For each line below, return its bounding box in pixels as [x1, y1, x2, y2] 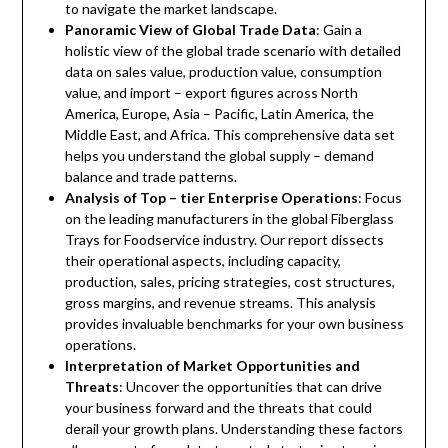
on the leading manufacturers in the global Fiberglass [64, 210, 394, 228]
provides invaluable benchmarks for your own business [64, 315, 404, 333]
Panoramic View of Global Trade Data [64, 21, 316, 39]
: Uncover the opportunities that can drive [118, 378, 382, 396]
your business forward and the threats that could [64, 399, 372, 417]
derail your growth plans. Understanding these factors [64, 420, 403, 438]
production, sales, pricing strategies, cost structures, [64, 273, 395, 291]
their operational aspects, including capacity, [64, 252, 341, 270]
